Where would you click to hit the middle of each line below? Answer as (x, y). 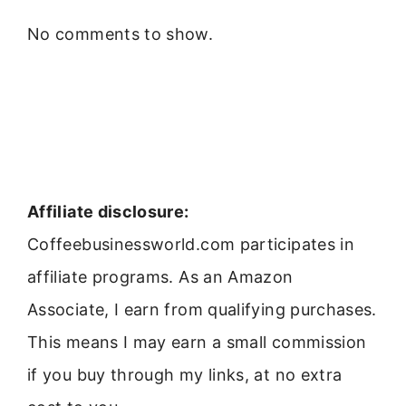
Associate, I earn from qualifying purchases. (202, 310)
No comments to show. (121, 34)
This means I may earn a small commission (197, 343)
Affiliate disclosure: (108, 212)
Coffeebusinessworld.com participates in (191, 245)
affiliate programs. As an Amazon (160, 277)
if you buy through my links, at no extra (185, 375)
